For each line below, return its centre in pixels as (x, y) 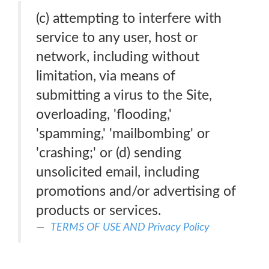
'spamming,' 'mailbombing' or (123, 134)
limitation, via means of (106, 76)
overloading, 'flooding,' (104, 114)
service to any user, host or (117, 38)
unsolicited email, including (118, 172)
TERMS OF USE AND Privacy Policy (130, 227)
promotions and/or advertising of (136, 191)
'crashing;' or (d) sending (109, 153)
